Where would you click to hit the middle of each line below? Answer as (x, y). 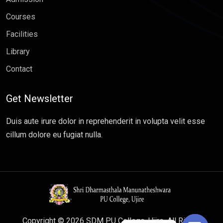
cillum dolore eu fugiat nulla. (54, 135)
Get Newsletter (40, 99)
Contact (19, 69)
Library (18, 52)
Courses (21, 17)
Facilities (22, 34)
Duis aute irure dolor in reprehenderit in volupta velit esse (106, 121)
